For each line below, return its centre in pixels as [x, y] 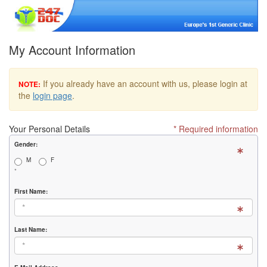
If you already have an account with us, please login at [144, 84]
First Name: [31, 192]
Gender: [26, 145]
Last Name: [31, 230]
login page [52, 96]
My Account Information [72, 50]
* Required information [216, 129]
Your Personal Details [49, 129]
